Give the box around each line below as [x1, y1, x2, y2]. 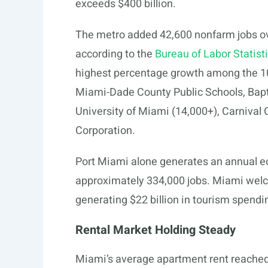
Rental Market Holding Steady [75, 221, 236, 239]
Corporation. [75, 123, 135, 139]
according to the [75, 46, 153, 62]
